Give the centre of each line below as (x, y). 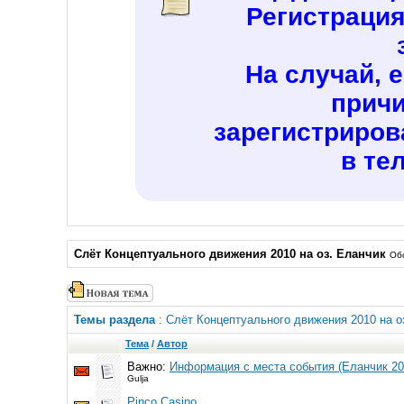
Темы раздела (115, 320)
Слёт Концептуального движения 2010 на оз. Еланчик (230, 254)
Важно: (148, 367)
